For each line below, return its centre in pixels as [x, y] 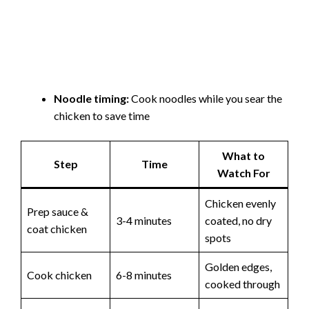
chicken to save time [102, 115]
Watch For [243, 172]
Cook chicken [59, 275]
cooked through [242, 283]
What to [243, 155]
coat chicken [57, 228]
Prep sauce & [58, 211]
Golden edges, [238, 266]
